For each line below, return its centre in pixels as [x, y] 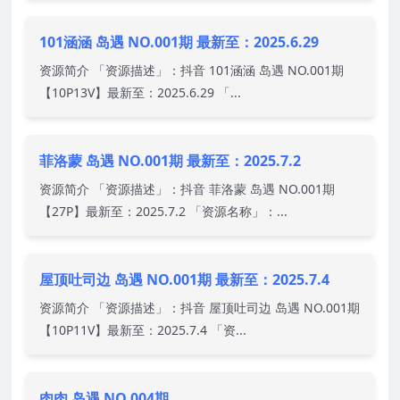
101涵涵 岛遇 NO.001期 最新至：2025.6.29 [179, 42]
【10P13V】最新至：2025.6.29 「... [140, 92]
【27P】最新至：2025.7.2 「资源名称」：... [163, 211]
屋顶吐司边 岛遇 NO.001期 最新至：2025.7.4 [184, 279]
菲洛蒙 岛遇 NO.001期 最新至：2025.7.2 [170, 160]
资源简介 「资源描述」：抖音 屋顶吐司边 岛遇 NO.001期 [200, 307]
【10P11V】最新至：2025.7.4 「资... [143, 329]
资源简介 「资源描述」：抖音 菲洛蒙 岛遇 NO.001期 [187, 188]
